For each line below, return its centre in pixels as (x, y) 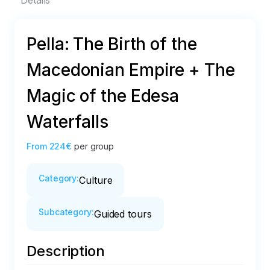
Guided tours (123, 214)
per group (94, 146)
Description (66, 251)
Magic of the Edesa (103, 96)
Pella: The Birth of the (112, 44)
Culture (96, 180)
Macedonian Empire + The (131, 70)
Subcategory (65, 212)
